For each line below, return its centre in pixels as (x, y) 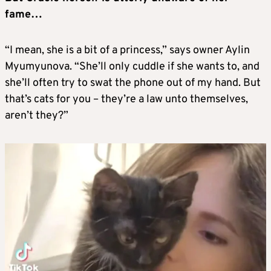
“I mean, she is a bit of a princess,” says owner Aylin (127, 50)
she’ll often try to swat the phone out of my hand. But (133, 83)
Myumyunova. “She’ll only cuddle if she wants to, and (132, 67)
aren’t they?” (37, 116)
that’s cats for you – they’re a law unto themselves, (126, 99)
